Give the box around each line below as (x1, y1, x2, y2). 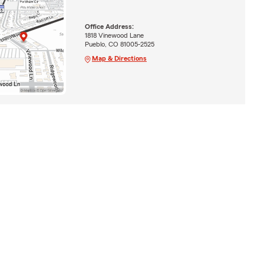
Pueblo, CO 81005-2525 (84, 40, 154, 48)
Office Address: (84, 22, 134, 30)
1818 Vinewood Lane (84, 31, 144, 39)
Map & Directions (91, 54, 147, 62)
